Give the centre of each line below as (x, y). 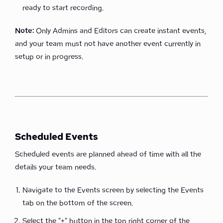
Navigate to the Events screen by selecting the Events (113, 190)
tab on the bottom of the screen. (78, 203)
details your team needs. (56, 167)
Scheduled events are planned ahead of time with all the (108, 154)
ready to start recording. (63, 8)
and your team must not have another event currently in (108, 44)
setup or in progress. (49, 57)
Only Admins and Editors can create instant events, (121, 31)
